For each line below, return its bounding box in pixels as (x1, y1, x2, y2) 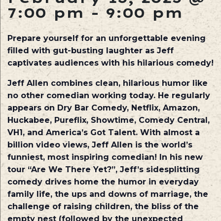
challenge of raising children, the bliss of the (7, 201, 199, 211)
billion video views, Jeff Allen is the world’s (7, 140, 192, 149)
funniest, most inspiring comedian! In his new (7, 152, 203, 162)
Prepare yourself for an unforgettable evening (7, 33, 206, 43)
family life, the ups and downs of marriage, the (7, 189, 208, 199)
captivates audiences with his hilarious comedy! (7, 58, 214, 68)
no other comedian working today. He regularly (7, 90, 210, 100)
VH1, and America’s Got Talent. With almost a (7, 127, 200, 137)
